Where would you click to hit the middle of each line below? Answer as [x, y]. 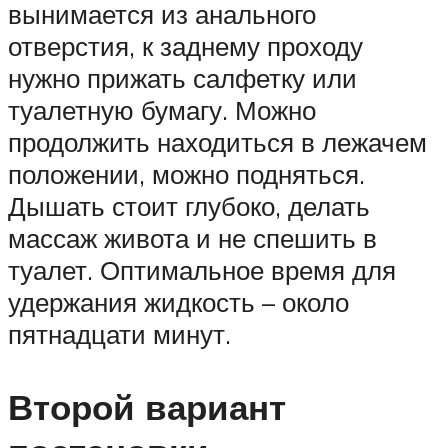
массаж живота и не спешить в [192, 237]
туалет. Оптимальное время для [202, 269]
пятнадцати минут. [119, 333]
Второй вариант [147, 407]
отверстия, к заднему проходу [185, 45]
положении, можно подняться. [186, 173]
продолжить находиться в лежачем [217, 141]
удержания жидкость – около [178, 301]
